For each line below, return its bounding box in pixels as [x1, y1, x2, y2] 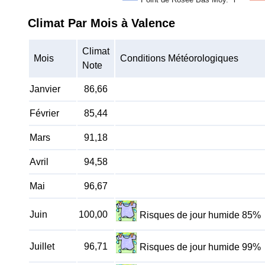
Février [30, 108, 59, 118]
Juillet [30, 241, 54, 251]
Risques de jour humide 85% [140, 210, 261, 221]
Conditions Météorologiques [120, 53, 238, 63]
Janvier [30, 84, 60, 94]
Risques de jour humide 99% [140, 242, 261, 253]
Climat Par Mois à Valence [28, 17, 175, 30]
